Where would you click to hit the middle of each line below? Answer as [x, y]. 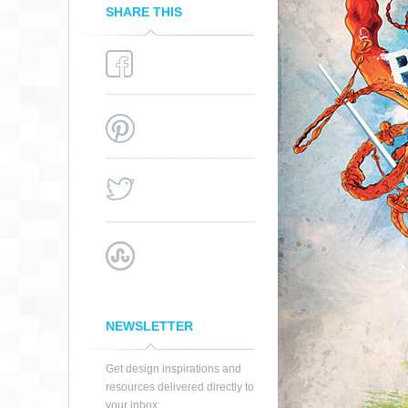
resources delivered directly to [180, 387]
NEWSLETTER [149, 326]
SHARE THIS [144, 12]
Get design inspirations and [173, 369]
